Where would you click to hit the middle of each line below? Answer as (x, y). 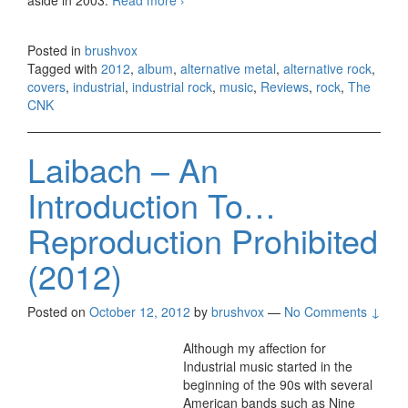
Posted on (58, 311)
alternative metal (228, 68)
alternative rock (327, 68)
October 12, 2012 (140, 311)
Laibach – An (123, 168)
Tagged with (64, 68)
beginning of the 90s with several (278, 384)
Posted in (56, 50)
